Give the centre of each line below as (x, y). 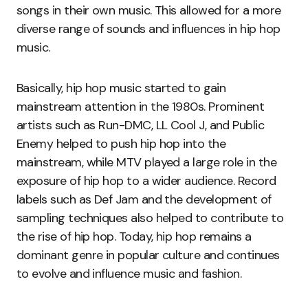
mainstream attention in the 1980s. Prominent (141, 107)
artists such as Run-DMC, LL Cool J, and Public (141, 125)
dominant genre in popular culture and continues (148, 255)
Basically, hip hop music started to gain (121, 88)
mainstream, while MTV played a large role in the (147, 163)
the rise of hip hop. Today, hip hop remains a (134, 237)
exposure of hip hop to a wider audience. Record (146, 181)
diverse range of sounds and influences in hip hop (148, 29)
